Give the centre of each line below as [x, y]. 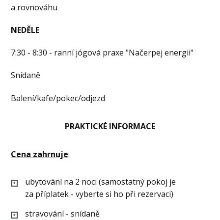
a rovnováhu [34, 7]
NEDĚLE [25, 30]
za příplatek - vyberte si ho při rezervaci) [99, 194]
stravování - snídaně [63, 213]
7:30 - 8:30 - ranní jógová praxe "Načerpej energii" [102, 53]
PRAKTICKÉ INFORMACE [110, 126]
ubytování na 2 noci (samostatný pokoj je [101, 181]
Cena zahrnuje [40, 154]
